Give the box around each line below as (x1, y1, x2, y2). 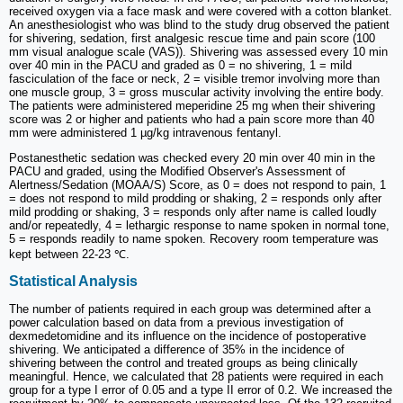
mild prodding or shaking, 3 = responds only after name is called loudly (9, 204, 377, 219)
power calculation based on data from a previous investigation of (9, 315, 344, 329)
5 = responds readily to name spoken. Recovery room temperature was (9, 231, 379, 246)
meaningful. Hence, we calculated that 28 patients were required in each (9, 369, 383, 383)
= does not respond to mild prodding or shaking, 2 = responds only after (9, 191, 381, 205)
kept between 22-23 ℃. (9, 246, 130, 261)
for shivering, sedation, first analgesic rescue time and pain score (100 (9, 31, 375, 45)
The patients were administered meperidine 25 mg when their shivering (9, 98, 375, 112)
